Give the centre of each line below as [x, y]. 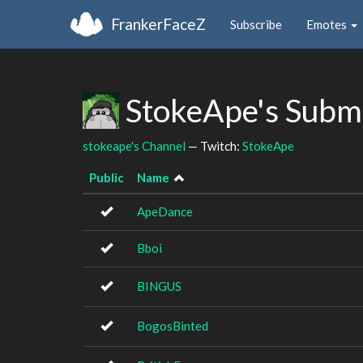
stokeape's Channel [134, 145]
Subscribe [256, 24]
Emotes [328, 24]
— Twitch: [214, 145]
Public [107, 177]
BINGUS [159, 286]
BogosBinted [173, 326]
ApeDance [165, 211]
